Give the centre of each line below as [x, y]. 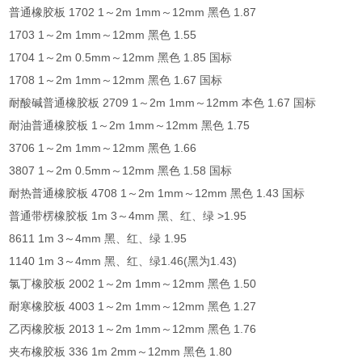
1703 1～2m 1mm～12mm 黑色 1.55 [103, 34]
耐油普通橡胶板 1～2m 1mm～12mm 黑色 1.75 [130, 125]
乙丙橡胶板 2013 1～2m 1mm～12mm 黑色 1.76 [133, 328]
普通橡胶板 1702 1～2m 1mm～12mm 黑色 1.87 [133, 12]
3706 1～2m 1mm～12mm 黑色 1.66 [103, 147]
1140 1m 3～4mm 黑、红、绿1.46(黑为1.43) [123, 261]
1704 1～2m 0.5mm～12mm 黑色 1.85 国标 [121, 57]
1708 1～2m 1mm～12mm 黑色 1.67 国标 [116, 80]
